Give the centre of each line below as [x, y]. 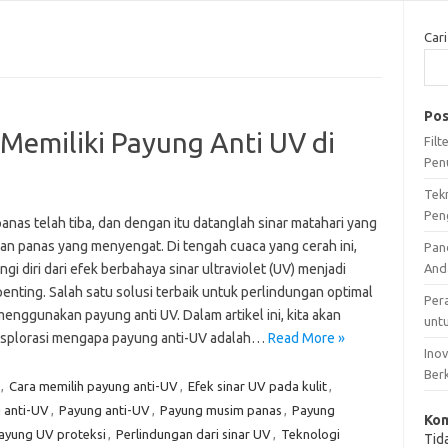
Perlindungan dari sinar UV [193, 433]
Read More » [306, 337]
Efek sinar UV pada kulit [257, 385]
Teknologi [310, 433]
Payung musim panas [220, 409]
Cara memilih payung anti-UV [93, 385]
